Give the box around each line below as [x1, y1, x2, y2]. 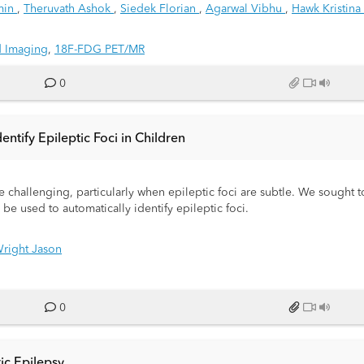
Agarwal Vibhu [206, 3, 285, 15]
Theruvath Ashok [24, 3, 114, 15]
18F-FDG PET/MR [54, 44, 145, 55]
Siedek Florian [120, 3, 199, 15]
